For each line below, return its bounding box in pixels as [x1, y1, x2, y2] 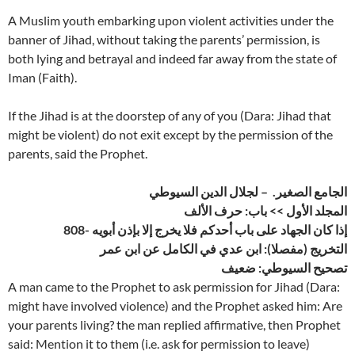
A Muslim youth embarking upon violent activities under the [8, 13, 334, 29]
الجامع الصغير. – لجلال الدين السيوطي [149, 184, 347, 200]
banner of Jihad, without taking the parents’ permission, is [8, 32, 320, 48]
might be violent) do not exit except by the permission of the [8, 127, 333, 143]
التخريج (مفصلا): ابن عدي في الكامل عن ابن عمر [100, 241, 347, 257]
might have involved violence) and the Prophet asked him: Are [8, 298, 342, 314]
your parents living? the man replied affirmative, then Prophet [8, 317, 341, 333]
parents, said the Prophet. [8, 146, 147, 162]
